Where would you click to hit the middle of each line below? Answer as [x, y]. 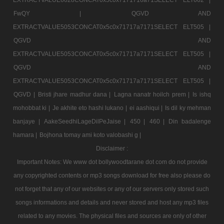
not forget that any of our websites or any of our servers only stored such [112, 189]
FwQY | [72, 13]
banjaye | [28, 121]
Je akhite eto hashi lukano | [90, 108]
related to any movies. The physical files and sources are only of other [112, 216]
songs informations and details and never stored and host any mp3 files [112, 202]
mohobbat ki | [32, 108]
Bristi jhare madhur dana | [75, 94]
